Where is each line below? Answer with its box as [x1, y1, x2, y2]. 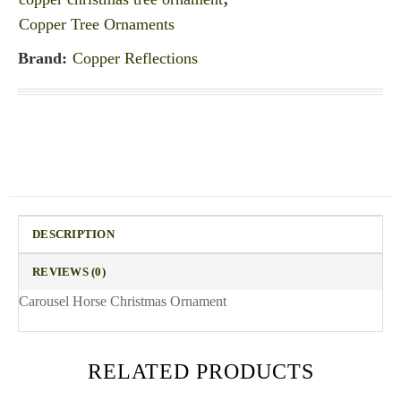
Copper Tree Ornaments [19, 15, 175, 34]
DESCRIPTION [32, 228, 115, 242]
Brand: [18, 49, 72, 68]
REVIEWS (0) [32, 266, 106, 279]
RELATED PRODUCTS [87, 359, 314, 383]
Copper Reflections [73, 49, 198, 68]
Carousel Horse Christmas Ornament [19, 294, 226, 310]
